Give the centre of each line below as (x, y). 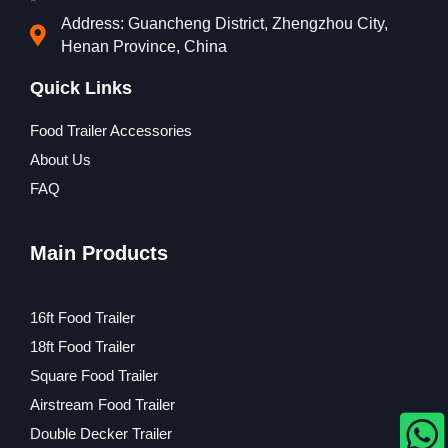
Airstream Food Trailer (102, 405)
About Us (60, 160)
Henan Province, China (144, 47)
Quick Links (81, 88)
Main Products (99, 253)
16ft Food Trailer (82, 318)
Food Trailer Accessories (111, 131)
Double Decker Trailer (101, 434)
